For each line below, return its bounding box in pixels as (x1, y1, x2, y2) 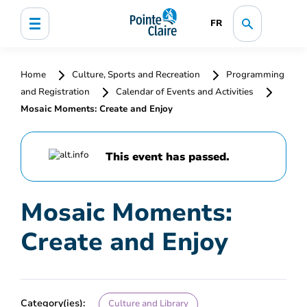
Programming (224, 69, 284, 81)
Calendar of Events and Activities (114, 86, 256, 98)
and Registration (21, 86, 92, 98)
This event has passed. (106, 149, 230, 165)
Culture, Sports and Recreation (70, 69, 202, 81)
